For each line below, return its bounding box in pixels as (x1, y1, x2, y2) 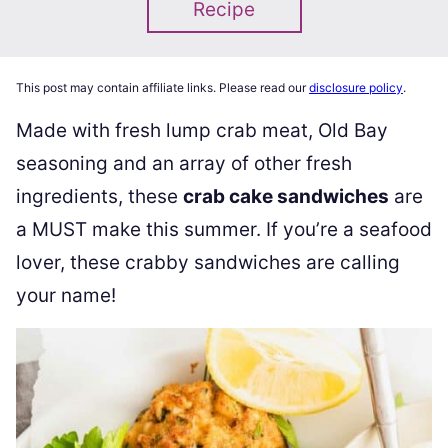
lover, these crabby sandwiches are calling (16, 251, 400, 274)
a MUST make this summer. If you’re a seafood (16, 218, 432, 241)
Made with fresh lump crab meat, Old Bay (16, 119, 388, 142)
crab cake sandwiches (183, 185, 389, 208)
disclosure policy (309, 80, 403, 95)
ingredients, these (16, 185, 183, 208)
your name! (16, 284, 116, 307)
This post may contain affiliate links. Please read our (16, 80, 309, 95)
